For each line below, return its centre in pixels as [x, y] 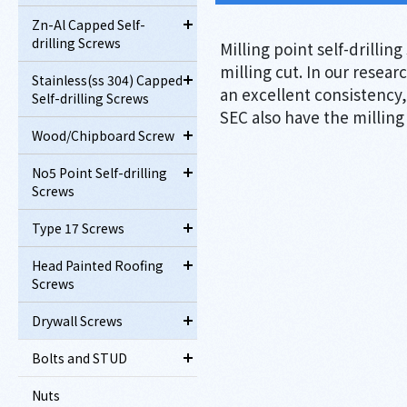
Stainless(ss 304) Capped [107, 80]
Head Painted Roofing [98, 266]
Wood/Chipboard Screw [103, 136]
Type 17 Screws [78, 228]
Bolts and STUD [79, 358]
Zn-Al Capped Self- [89, 25]
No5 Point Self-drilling [99, 173]
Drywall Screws [77, 321]
